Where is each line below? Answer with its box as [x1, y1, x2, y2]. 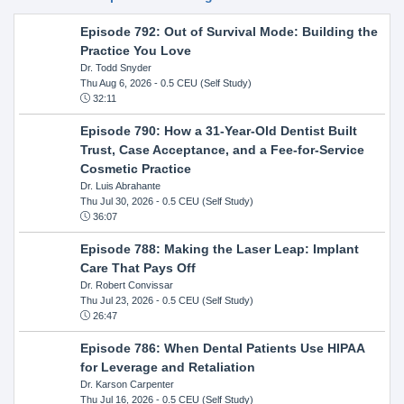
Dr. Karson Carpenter [79, 378, 174, 390]
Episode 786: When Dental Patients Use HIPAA [79, 340, 364, 355]
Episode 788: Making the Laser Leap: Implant [79, 241, 359, 256]
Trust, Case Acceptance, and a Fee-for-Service [79, 142, 364, 157]
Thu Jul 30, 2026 [79, 195, 153, 207]
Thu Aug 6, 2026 [79, 77, 151, 88]
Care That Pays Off [79, 260, 196, 275]
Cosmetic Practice [79, 161, 191, 176]
